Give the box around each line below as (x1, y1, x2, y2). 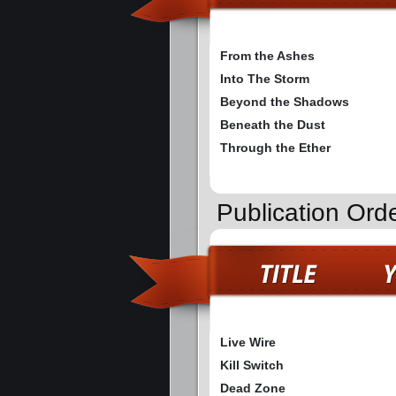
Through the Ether (220, 140, 331, 155)
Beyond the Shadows (220, 94, 349, 109)
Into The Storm (220, 71, 309, 86)
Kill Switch (220, 358, 284, 373)
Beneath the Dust (220, 117, 325, 132)
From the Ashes (220, 48, 315, 63)
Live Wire (220, 335, 276, 350)
